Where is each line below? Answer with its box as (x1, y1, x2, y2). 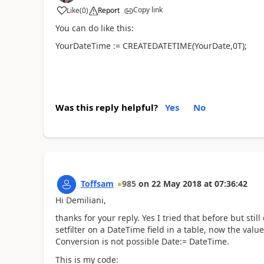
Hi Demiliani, (55, 194, 106, 206)
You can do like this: (55, 22, 134, 34)
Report (97, 5, 120, 15)
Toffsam (80, 177, 114, 189)
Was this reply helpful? (55, 101, 158, 113)
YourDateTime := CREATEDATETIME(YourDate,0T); (55, 40, 252, 51)
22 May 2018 (151, 177, 202, 189)
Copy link (133, 4, 163, 15)
